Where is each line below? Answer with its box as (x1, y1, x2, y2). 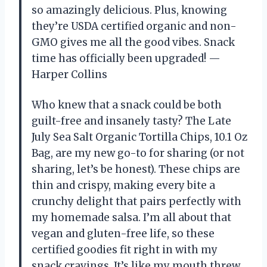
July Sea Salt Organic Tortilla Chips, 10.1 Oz (32, 130, 247, 144)
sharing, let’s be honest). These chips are (32, 162, 240, 176)
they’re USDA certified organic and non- (32, 19, 237, 33)
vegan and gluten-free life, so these (32, 226, 215, 240)
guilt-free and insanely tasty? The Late (32, 114, 231, 128)
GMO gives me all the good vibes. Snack (32, 35, 235, 49)
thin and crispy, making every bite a (32, 178, 215, 192)
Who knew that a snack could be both (32, 98, 222, 111)
